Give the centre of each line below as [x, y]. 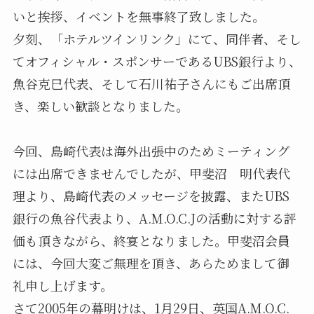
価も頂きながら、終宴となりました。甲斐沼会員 [151, 241]
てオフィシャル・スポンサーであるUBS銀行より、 [157, 61]
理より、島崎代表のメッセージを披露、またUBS [151, 196]
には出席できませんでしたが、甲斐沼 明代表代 [151, 173]
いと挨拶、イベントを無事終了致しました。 [138, 16]
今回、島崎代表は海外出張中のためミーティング [151, 151]
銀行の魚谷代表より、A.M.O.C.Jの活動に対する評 [154, 218]
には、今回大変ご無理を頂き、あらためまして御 [151, 263]
